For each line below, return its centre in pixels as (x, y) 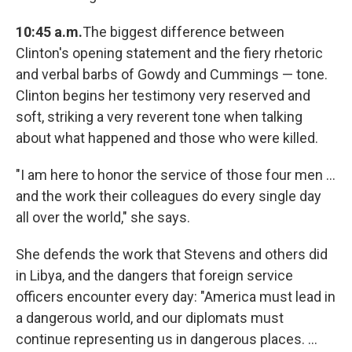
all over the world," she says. (103, 218)
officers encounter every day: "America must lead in (176, 297)
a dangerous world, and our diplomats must (150, 318)
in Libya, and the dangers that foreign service (154, 276)
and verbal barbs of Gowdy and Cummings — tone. (172, 75)
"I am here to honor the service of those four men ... (176, 175)
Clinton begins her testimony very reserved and (163, 96)
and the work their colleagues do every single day (169, 196)
